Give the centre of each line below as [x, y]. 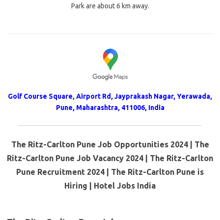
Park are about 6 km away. [110, 6]
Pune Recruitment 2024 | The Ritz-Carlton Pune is [110, 172]
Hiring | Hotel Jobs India [110, 186]
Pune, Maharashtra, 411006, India [110, 108]
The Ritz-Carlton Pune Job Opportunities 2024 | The [110, 145]
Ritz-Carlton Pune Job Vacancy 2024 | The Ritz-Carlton [110, 158]
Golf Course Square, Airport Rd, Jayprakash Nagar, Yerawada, [110, 96]
